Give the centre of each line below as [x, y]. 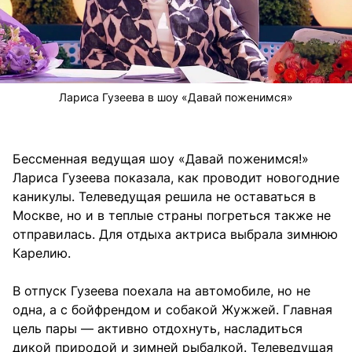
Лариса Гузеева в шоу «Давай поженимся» [176, 97]
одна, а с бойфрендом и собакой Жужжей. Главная [172, 310]
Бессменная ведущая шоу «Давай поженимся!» [161, 159]
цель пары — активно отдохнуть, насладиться [158, 329]
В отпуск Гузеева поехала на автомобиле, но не [161, 291]
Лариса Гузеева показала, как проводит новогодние [176, 178]
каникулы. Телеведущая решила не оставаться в [164, 197]
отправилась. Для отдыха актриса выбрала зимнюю [175, 235]
